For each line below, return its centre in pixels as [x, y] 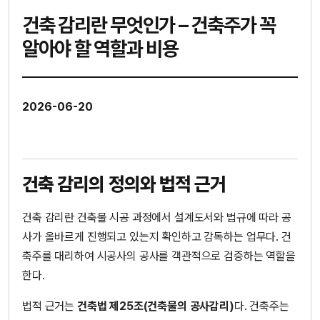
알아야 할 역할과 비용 [100, 49]
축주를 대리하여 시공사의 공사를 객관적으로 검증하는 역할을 [159, 256]
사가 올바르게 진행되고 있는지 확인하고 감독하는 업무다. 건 [157, 237]
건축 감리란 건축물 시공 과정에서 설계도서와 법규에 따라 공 [157, 218]
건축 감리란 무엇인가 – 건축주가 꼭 [149, 25]
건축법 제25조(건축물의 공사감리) [155, 306]
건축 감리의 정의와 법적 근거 [124, 184]
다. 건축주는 [261, 306]
